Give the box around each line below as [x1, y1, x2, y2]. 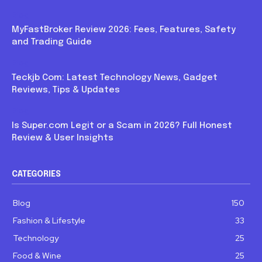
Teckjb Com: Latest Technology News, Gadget [12, 73, 218, 82]
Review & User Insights [12, 133, 113, 143]
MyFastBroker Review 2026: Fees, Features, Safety [12, 25, 236, 35]
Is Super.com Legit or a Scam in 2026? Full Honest [12, 120, 232, 130]
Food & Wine [13, 250, 61, 261]
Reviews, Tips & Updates [12, 85, 120, 95]
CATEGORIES [12, 170, 61, 178]
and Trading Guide [12, 37, 92, 47]
